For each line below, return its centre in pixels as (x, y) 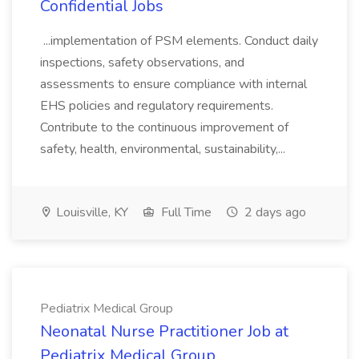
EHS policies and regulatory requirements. (157, 106)
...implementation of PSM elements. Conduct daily (179, 41)
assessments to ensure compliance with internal (173, 84)
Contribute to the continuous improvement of (164, 127)
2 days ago (274, 212)
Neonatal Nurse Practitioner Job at (164, 331)
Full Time (185, 212)
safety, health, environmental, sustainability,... (164, 149)
